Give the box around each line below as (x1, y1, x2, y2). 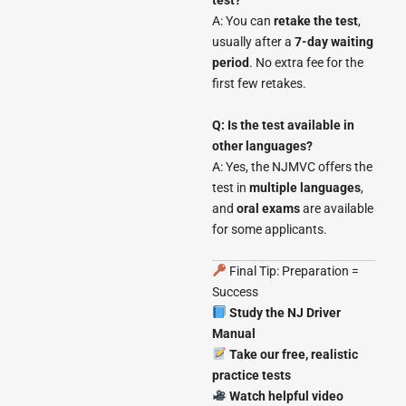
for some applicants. (212, 221, 327, 237)
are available (300, 200, 373, 216)
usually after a (212, 34, 295, 50)
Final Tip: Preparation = (226, 263, 359, 278)
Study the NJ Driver (228, 304, 341, 320)
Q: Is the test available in (212, 117, 354, 132)
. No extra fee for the (249, 55, 363, 71)
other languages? (212, 138, 313, 153)
